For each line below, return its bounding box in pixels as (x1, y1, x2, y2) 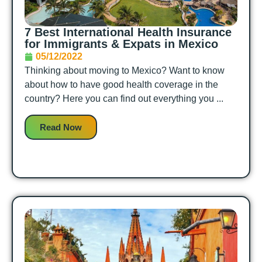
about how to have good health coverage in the (25, 80, 218, 90)
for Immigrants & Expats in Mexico (25, 37, 218, 51)
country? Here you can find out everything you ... (25, 94, 223, 104)
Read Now (40, 122, 82, 132)
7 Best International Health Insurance (25, 26, 232, 39)
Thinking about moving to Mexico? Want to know (25, 65, 225, 76)
